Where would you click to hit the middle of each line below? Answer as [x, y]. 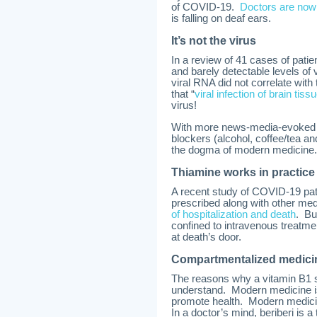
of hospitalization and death [234, 214]
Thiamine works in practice [243, 172]
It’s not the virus [214, 41]
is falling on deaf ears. [221, 18]
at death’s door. [206, 237]
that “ [183, 94]
